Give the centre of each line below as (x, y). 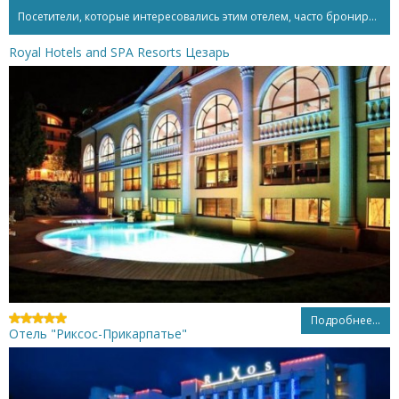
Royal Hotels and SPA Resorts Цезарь (119, 52)
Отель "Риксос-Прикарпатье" (98, 334)
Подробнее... (346, 321)
